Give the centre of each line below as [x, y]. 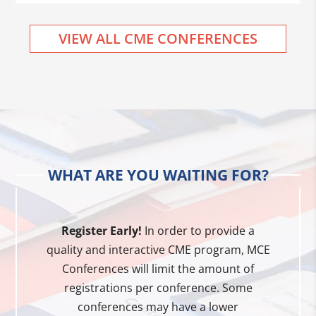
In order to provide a [198, 230]
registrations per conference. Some [158, 287]
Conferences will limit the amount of [158, 268]
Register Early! [102, 230]
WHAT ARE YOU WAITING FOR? [158, 175]
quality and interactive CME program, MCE [158, 249]
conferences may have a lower [158, 306]
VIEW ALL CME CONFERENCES [158, 38]
